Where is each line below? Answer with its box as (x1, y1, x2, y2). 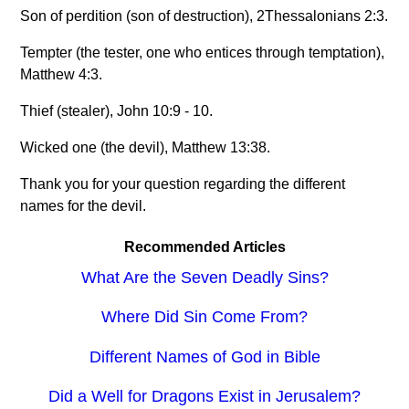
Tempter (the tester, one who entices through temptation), (20, 44, 385, 60)
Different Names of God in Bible (89, 347, 320, 366)
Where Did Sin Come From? (101, 308, 308, 327)
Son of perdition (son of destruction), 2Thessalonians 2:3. (20, 7, 389, 24)
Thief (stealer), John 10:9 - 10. (20, 102, 214, 119)
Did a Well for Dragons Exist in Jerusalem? (48, 387, 361, 406)
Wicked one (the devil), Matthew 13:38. (20, 139, 271, 155)
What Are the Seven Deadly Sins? (80, 267, 329, 287)
